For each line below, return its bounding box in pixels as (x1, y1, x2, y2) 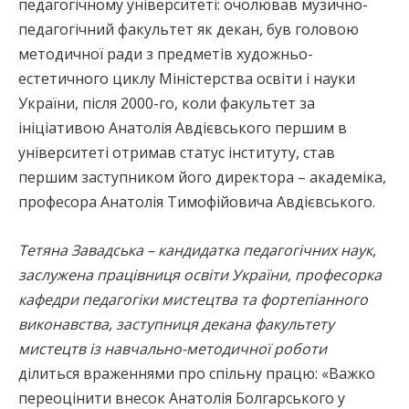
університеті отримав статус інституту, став (18, 142, 335, 163)
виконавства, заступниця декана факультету (18, 313, 334, 334)
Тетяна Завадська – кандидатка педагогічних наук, (18, 239, 376, 260)
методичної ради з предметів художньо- (18, 43, 313, 64)
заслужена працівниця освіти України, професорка (18, 264, 382, 285)
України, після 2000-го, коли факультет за (18, 92, 315, 113)
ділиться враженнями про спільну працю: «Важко (18, 362, 375, 383)
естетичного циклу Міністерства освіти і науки (18, 68, 355, 89)
